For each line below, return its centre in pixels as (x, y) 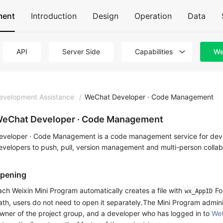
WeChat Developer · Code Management (149, 97)
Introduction (54, 16)
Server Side (81, 52)
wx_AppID (198, 191)
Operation (153, 16)
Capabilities (154, 52)
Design (106, 16)
